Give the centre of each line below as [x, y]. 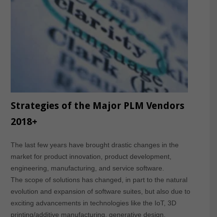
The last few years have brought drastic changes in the [94, 145]
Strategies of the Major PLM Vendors [97, 105]
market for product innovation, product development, [91, 156]
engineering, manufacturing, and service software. [87, 168]
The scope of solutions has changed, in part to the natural [99, 179]
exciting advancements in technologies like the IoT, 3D [93, 203]
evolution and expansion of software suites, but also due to [100, 191]
